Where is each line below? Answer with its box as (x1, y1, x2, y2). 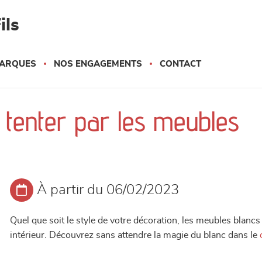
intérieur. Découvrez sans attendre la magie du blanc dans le (10, 230, 260, 240)
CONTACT (160, 60, 201, 68)
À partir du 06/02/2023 (37, 183, 180, 197)
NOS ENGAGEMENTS (54, 60, 142, 68)
